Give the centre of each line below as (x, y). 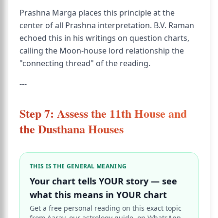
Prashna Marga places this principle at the (97, 13)
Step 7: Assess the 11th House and (103, 113)
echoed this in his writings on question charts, (104, 38)
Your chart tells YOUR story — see (103, 181)
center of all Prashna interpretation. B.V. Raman (107, 25)
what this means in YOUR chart (98, 195)
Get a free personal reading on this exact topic (106, 208)
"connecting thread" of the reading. (85, 63)
